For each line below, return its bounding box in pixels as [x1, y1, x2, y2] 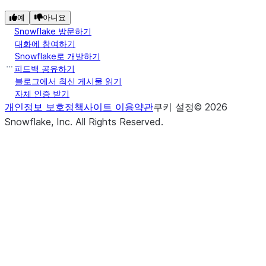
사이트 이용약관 [84, 101, 153, 113]
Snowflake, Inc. [5, 116, 75, 128]
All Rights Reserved [75, 116, 161, 128]
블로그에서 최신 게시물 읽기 [15, 76, 122, 86]
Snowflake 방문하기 [14, 26, 91, 36]
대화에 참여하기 [15, 39, 75, 49]
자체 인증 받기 [15, 88, 69, 99]
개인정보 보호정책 [5, 101, 84, 113]
